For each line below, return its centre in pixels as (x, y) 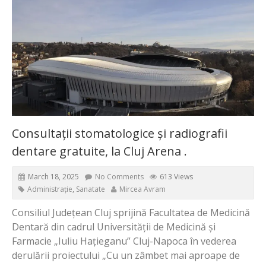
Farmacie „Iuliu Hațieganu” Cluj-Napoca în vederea (124, 241)
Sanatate (91, 189)
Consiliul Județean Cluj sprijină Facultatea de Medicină (131, 212)
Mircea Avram (142, 189)
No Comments (119, 176)
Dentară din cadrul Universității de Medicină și (114, 227)
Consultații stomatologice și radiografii (120, 133)
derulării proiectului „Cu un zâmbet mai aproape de (126, 255)
